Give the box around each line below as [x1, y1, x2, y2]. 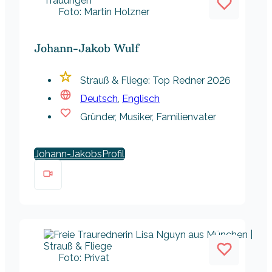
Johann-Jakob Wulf [34, 41, 139, 56]
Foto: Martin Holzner [58, 6, 149, 18]
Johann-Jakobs [35, 148, 102, 160]
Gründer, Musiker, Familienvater [80, 111, 216, 123]
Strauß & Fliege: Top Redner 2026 [80, 75, 231, 87]
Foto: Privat [58, 252, 109, 264]
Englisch [122, 93, 160, 105]
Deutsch [80, 93, 118, 105]
